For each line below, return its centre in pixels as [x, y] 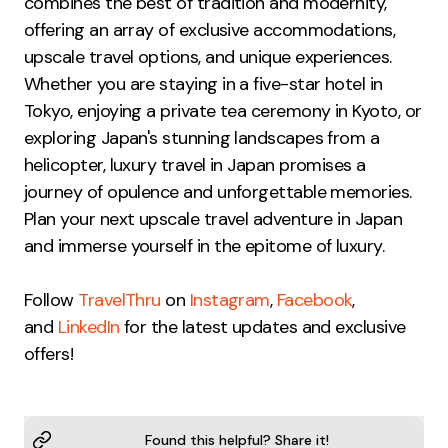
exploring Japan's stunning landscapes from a [202, 138]
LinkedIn [88, 327]
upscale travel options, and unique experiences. [208, 57]
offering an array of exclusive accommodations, [210, 30]
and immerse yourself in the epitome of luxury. [204, 246]
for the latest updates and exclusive [262, 327]
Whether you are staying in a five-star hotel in [203, 84]
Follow [51, 300]
